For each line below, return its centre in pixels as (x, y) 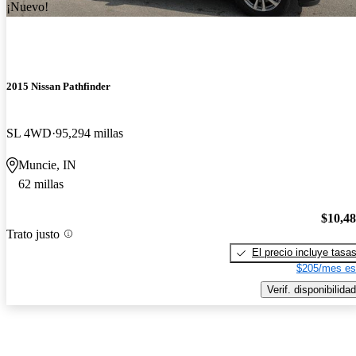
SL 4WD (29, 133)
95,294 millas (89, 133)
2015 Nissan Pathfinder (58, 87)
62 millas (41, 184)
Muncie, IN (47, 165)
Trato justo (33, 234)
